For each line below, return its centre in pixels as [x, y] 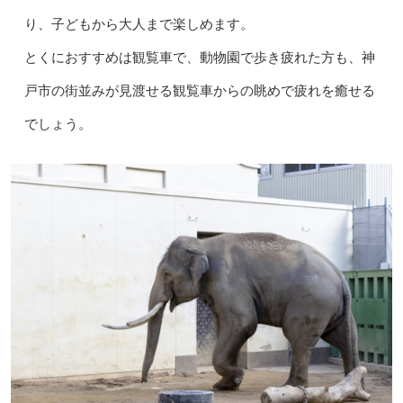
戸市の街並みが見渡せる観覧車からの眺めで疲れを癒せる [199, 90]
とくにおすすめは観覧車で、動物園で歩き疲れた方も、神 [199, 57]
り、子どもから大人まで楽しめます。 [139, 24]
